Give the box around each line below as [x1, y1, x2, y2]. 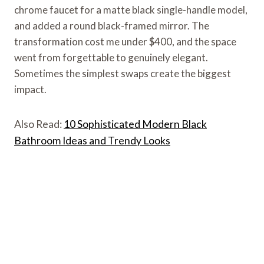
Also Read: [14, 117, 64, 130]
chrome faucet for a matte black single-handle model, [14, 3, 247, 16]
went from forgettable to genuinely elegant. [14, 51, 208, 64]
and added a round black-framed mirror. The [14, 19, 209, 32]
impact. [14, 82, 47, 95]
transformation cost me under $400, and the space [14, 35, 236, 48]
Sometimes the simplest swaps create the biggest [14, 67, 231, 80]
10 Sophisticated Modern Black [64, 117, 207, 130]
